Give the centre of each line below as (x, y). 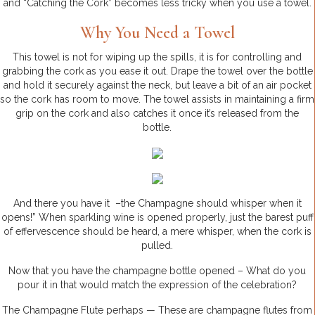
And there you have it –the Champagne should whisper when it (157, 203)
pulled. (157, 245)
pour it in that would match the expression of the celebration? (157, 284)
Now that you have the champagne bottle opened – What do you (157, 270)
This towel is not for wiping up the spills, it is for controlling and (157, 57)
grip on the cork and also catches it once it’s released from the (157, 113)
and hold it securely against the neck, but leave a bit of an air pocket (157, 85)
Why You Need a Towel (157, 32)
